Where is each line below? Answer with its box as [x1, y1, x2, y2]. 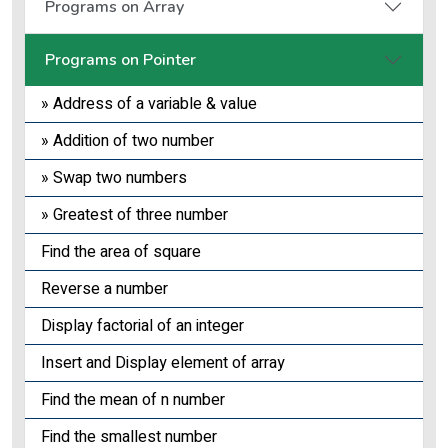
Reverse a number [41, 277, 168, 301]
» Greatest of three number [41, 203, 228, 227]
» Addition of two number [41, 129, 214, 153]
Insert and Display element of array [41, 351, 285, 375]
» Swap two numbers [41, 166, 187, 190]
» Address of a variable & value [41, 92, 257, 116]
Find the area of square [41, 240, 201, 264]
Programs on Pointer [45, 48, 196, 71]
